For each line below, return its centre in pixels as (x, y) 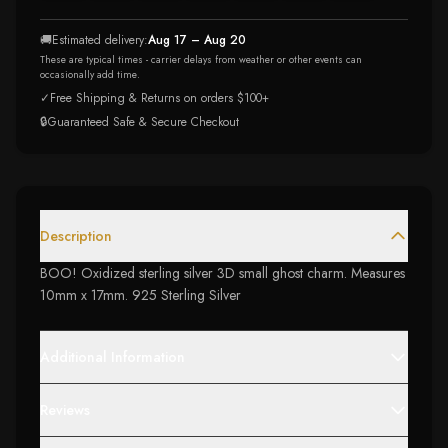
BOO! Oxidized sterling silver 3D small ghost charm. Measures (222, 273)
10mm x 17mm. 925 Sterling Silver (140, 295)
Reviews (65, 410)
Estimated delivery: (100, 40)
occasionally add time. (90, 74)
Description (76, 236)
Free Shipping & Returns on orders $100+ (159, 98)
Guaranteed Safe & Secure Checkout (143, 122)
